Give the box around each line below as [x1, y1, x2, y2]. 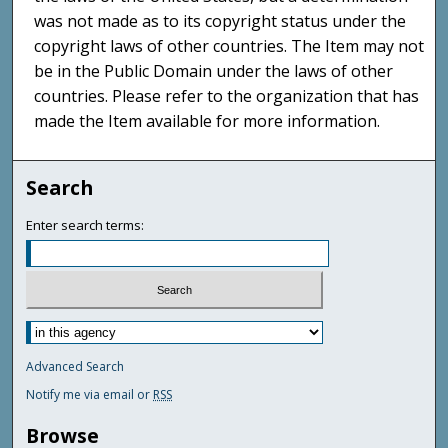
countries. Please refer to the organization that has [34, 85, 420, 108]
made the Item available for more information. [34, 110, 381, 133]
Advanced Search [26, 358, 125, 376]
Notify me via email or [26, 386, 154, 404]
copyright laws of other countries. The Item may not [34, 35, 425, 58]
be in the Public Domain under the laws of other [34, 60, 394, 83]
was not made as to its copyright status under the [34, 10, 407, 33]
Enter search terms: [26, 215, 145, 234]
